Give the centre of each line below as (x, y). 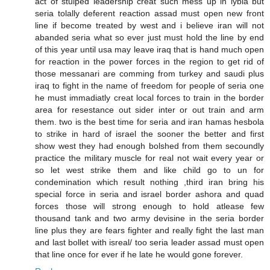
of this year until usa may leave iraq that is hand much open (149, 50)
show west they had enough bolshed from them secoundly (149, 146)
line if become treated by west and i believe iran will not (149, 26)
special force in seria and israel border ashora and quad (149, 194)
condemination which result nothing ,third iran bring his (149, 182)
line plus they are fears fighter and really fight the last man (149, 231)
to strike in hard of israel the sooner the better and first (149, 134)
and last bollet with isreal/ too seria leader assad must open (149, 243)
